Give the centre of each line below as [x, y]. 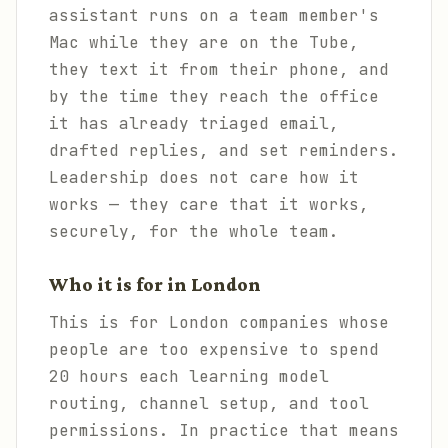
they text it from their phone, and [219, 69]
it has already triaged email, [194, 123]
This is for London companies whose [219, 322]
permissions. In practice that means [224, 430]
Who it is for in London [155, 284]
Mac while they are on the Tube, [204, 42]
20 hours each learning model [189, 376]
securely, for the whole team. [194, 231]
